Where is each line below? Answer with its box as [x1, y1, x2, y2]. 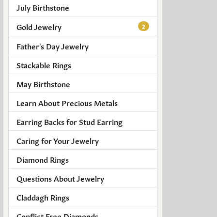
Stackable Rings [16, 59, 71, 70]
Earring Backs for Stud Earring [16, 116, 123, 127]
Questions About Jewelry [16, 172, 104, 184]
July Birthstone [16, 1, 69, 12]
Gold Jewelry [16, 21, 62, 32]
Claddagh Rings [16, 191, 69, 202]
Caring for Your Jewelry [16, 135, 99, 146]
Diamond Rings [16, 154, 69, 165]
